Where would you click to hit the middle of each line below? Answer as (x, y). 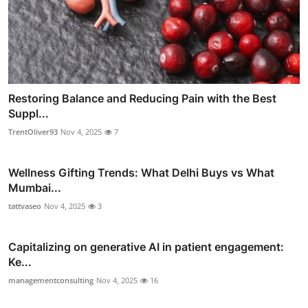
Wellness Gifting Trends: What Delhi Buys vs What (141, 173)
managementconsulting (51, 280)
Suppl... (29, 114)
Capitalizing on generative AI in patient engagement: (146, 247)
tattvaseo (25, 206)
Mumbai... (35, 188)
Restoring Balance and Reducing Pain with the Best (142, 99)
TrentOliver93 (33, 132)
